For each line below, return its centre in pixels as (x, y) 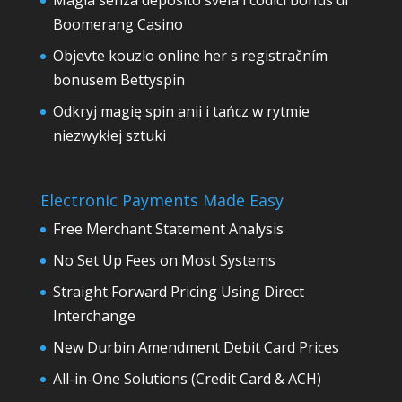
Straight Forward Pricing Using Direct (178, 292)
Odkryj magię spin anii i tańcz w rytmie (181, 112)
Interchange (94, 316)
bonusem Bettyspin (118, 80)
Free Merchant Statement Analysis (168, 229)
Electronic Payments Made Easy (162, 201)
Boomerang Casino (118, 25)
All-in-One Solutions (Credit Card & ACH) (187, 379)
